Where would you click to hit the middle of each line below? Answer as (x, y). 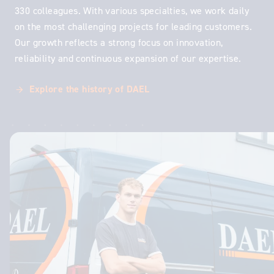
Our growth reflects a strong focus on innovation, (119, 43)
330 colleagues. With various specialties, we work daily (132, 11)
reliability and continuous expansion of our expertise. (128, 58)
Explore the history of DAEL (90, 89)
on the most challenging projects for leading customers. (133, 27)
